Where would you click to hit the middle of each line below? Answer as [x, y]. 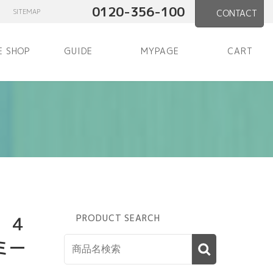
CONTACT [236, 13]
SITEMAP [27, 12]
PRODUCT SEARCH [118, 218]
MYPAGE [160, 51]
